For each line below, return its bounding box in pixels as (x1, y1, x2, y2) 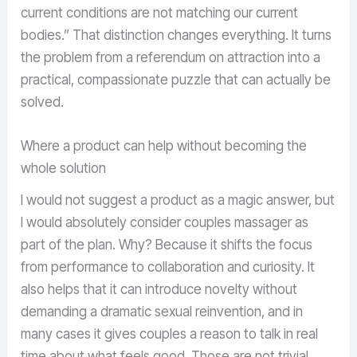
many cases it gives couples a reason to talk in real (21, 325, 319, 342)
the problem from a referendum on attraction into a (21, 49, 321, 65)
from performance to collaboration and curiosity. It (21, 258, 316, 275)
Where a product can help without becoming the (21, 138, 308, 155)
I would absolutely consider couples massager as (21, 214, 309, 230)
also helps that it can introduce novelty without (21, 280, 298, 297)
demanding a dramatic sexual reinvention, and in (21, 303, 304, 320)
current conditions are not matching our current (21, 4, 299, 21)
